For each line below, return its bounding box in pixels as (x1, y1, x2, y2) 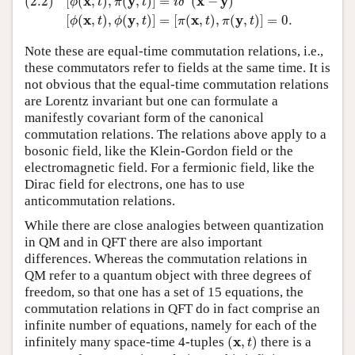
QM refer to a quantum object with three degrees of (25, 267, 311, 283)
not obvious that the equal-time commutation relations (25, 76, 329, 92)
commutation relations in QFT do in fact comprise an (25, 300, 320, 316)
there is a (257, 334, 311, 349)
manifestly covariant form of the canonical (25, 109, 264, 125)
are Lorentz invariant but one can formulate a (25, 93, 278, 109)
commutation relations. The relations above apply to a (25, 126, 326, 142)
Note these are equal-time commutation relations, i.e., (25, 43, 323, 59)
